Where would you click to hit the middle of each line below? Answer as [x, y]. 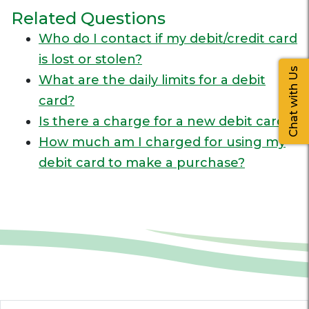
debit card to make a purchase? [142, 163]
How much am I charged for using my [162, 142]
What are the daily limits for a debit [152, 80]
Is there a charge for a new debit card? [165, 121]
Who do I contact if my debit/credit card [168, 39]
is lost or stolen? [90, 59]
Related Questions [88, 18]
